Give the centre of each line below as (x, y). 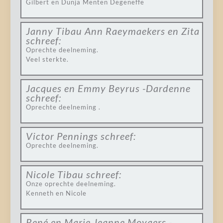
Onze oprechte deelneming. (71, 184)
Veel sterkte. (47, 59)
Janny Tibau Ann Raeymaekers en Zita (112, 31)
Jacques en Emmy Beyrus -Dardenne (108, 88)
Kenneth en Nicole (56, 193)
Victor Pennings (62, 136)
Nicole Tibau (55, 174)
